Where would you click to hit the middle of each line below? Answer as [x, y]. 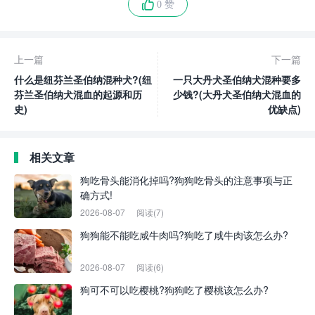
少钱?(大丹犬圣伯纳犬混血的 [237, 95]
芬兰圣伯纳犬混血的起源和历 [78, 95]
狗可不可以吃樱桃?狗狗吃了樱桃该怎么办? [174, 290]
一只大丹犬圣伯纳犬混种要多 [237, 80]
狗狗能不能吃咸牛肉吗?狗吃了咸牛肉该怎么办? [184, 235]
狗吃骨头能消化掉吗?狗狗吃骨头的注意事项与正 [186, 180]
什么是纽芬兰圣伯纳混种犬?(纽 [83, 80]
